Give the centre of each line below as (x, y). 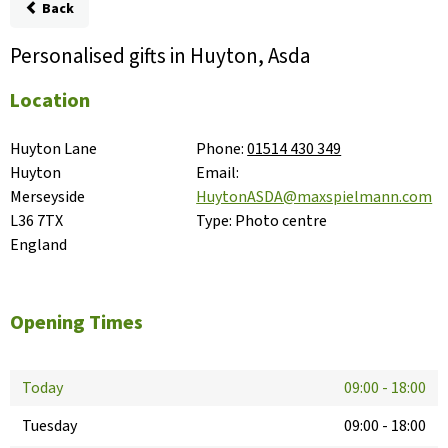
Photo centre (281, 221)
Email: (218, 173)
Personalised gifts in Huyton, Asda (160, 56)
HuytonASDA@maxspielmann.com (314, 197)
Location (50, 101)
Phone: (220, 149)
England (38, 245)
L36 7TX (36, 221)
